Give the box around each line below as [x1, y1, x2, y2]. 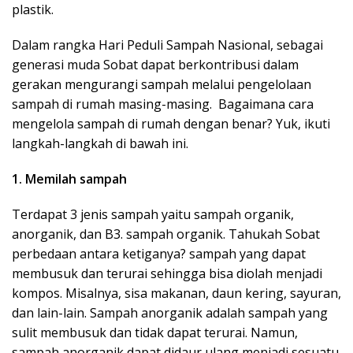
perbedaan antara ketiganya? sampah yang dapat [12, 245, 306, 262]
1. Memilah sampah [12, 170, 130, 188]
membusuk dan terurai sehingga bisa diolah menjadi [12, 265, 322, 282]
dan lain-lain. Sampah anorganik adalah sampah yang [12, 304, 328, 321]
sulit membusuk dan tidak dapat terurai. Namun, [12, 324, 298, 341]
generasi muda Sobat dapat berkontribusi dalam [12, 56, 299, 73]
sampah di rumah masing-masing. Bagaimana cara [12, 95, 314, 113]
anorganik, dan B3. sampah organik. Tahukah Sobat [12, 225, 323, 243]
